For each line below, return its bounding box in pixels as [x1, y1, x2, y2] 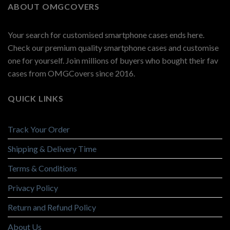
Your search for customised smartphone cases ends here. [8, 29, 204, 40]
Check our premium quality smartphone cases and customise [8, 42, 219, 52]
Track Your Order [8, 124, 70, 135]
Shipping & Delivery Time [8, 144, 97, 154]
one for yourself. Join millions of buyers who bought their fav [8, 55, 218, 65]
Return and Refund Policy [8, 202, 96, 213]
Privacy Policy [8, 183, 58, 193]
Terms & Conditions [8, 163, 77, 174]
